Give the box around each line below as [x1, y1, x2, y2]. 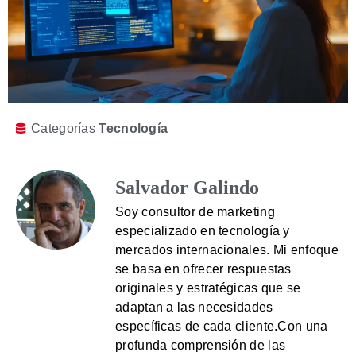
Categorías [31, 122, 95, 136]
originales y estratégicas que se [115, 281, 301, 296]
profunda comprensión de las [115, 339, 286, 353]
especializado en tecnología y [115, 224, 290, 238]
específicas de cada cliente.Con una [115, 319, 328, 334]
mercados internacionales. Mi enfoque [115, 243, 339, 257]
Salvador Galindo [115, 177, 259, 199]
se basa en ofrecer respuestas [115, 262, 292, 277]
